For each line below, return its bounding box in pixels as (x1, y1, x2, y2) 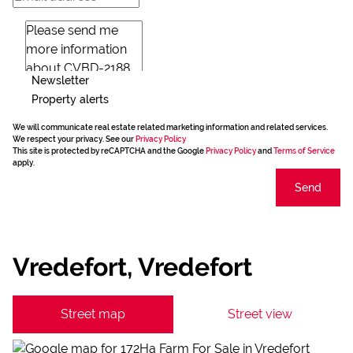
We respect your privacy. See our (13, 135, 136, 143)
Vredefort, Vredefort (13, 252, 252, 281)
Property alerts (32, 92, 109, 106)
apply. (13, 158, 35, 167)
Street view (228, 307, 292, 321)
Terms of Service (273, 147, 335, 155)
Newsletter (32, 73, 89, 87)
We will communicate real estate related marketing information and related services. (13, 123, 328, 132)
